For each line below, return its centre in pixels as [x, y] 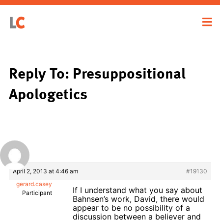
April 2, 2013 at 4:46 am [45, 171]
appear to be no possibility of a [131, 207]
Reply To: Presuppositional [97, 72]
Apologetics [48, 93]
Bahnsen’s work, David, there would [138, 199]
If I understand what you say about [137, 190]
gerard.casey [34, 184]
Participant [37, 192]
